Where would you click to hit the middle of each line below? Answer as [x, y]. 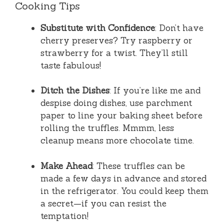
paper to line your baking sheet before [121, 116]
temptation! [64, 216]
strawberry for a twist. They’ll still [114, 53]
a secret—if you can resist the [103, 203]
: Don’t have [179, 28]
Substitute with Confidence [98, 28]
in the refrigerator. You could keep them [124, 191]
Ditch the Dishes [75, 91]
